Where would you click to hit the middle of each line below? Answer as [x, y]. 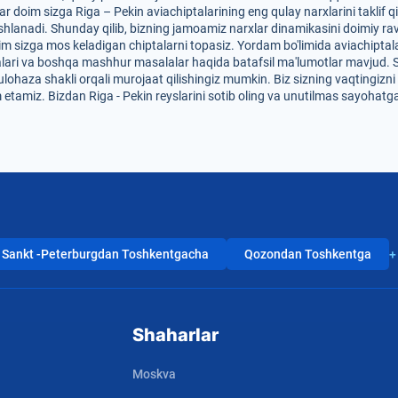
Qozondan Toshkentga [308, 254]
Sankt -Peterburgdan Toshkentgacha [105, 254]
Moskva [154, 374]
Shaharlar [175, 335]
